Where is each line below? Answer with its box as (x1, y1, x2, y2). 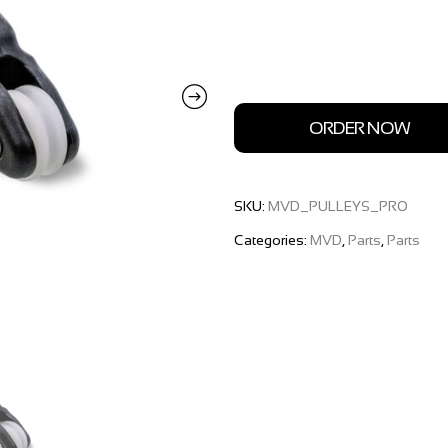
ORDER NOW (308, 118, 410, 139)
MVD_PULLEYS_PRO (268, 198, 408, 215)
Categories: (234, 231, 310, 248)
